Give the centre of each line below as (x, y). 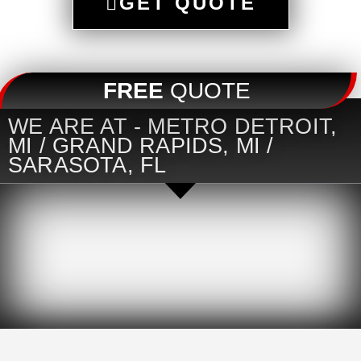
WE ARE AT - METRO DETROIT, (173, 127)
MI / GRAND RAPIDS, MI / (141, 146)
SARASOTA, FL (87, 166)
